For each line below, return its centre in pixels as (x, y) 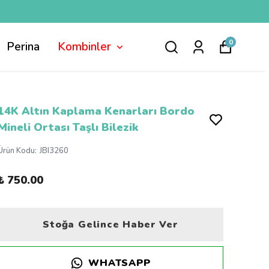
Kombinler (84, 47)
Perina (23, 47)
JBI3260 (54, 151)
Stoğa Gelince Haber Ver (110, 225)
